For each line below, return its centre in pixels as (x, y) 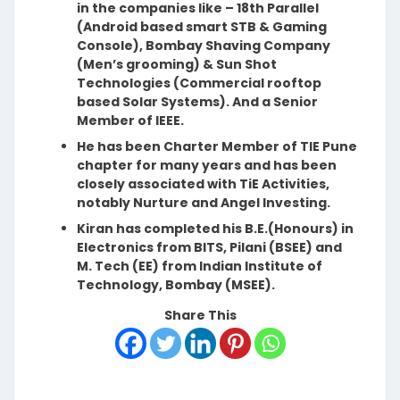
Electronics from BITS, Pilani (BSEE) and (209, 247)
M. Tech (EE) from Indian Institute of (200, 266)
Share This (200, 315)
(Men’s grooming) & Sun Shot (177, 64)
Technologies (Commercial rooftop (199, 83)
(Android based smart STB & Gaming (202, 26)
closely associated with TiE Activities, (203, 183)
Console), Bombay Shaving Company (204, 45)
